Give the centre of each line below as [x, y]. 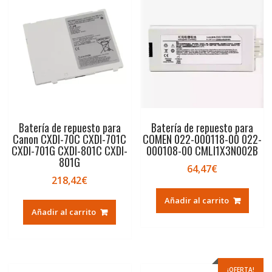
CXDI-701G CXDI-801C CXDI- [70, 151]
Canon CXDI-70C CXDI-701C [70, 139]
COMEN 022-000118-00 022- [202, 139]
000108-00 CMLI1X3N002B [202, 151]
